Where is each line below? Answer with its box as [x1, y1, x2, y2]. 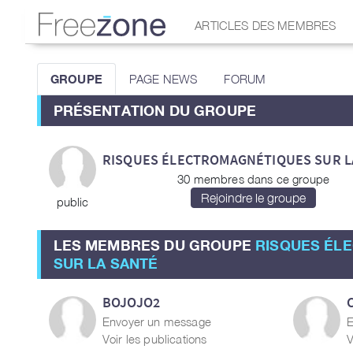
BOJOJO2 [102, 293, 161, 311]
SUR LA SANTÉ [53, 255, 158, 272]
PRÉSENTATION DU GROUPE [53, 102, 257, 119]
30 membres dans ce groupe [177, 171, 330, 186]
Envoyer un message [102, 314, 211, 329]
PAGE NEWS [128, 72, 198, 86]
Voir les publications [102, 332, 207, 346]
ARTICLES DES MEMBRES [195, 17, 336, 32]
